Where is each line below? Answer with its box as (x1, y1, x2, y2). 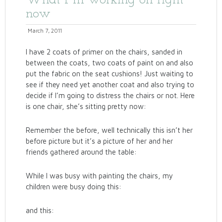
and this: (26, 206, 55, 215)
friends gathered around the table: (26, 148, 137, 156)
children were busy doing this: (26, 182, 122, 191)
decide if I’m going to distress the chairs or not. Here (26, 91, 195, 100)
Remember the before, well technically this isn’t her (26, 126, 193, 134)
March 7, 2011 (28, 27, 62, 34)
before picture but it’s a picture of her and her (26, 137, 173, 145)
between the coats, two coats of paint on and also (26, 58, 194, 67)
